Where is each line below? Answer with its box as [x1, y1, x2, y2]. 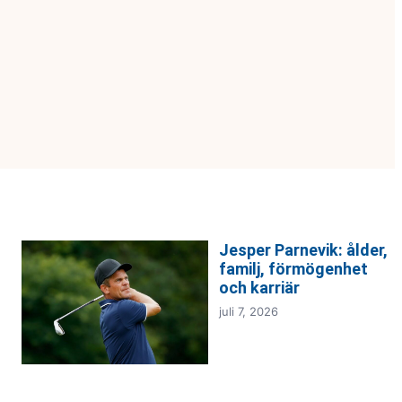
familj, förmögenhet [219, 258, 368, 278]
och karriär [219, 277, 300, 297]
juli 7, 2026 [219, 303, 278, 319]
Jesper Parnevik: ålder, [219, 240, 388, 259]
